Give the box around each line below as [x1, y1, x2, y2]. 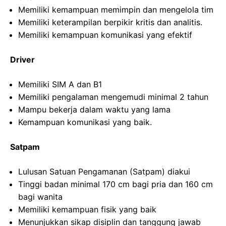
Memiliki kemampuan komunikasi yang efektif [18, 30, 192, 40]
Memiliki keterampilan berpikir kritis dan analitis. [18, 17, 202, 28]
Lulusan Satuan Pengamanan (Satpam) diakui [18, 166, 190, 177]
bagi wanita [18, 192, 63, 202]
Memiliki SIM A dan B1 [18, 79, 102, 90]
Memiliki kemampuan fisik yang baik [18, 204, 156, 215]
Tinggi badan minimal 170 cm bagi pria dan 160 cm [18, 179, 213, 190]
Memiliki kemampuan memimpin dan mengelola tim [18, 5, 213, 15]
